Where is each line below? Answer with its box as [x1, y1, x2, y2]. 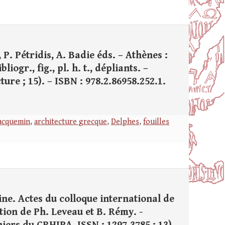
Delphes [111, 117, 139, 127]
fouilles [143, 117, 169, 127]
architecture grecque [34, 117, 107, 127]
